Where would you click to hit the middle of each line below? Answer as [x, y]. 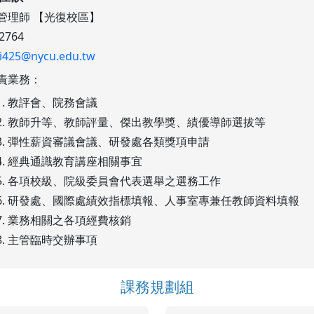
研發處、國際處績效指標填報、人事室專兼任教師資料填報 [153, 201]
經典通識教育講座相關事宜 [75, 162]
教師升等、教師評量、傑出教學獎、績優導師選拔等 [136, 122]
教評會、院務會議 [52, 103]
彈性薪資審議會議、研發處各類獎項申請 [108, 142]
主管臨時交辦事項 [52, 240]
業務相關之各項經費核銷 [69, 220]
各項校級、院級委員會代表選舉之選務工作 [114, 181]
